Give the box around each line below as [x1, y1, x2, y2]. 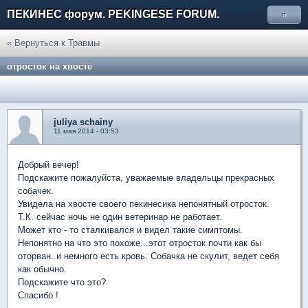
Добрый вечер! [18, 159, 79, 170]
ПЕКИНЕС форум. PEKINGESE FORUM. [7, 8, 219, 20]
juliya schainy [54, 117, 113, 127]
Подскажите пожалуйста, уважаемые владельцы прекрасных [18, 173, 274, 183]
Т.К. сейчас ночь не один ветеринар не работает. [18, 212, 222, 222]
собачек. [18, 186, 54, 196]
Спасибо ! [18, 290, 58, 300]
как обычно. [18, 264, 67, 274]
